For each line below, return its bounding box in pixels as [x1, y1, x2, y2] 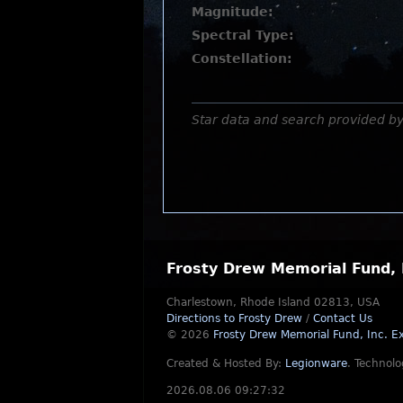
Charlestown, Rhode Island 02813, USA [166, 296, 380, 309]
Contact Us [313, 312, 372, 325]
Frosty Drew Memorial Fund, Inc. [213, 328, 391, 341]
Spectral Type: [192, 27, 294, 42]
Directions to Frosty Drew [166, 312, 302, 325]
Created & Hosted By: [166, 357, 285, 370]
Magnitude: [192, 4, 273, 19]
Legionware [285, 357, 347, 370]
